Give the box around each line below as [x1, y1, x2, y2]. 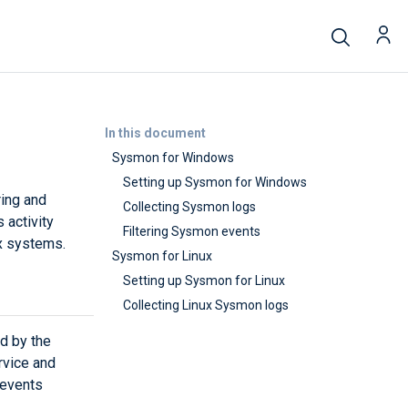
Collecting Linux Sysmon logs [123, 298, 289, 312]
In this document [104, 126, 206, 140]
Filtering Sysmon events [123, 224, 260, 239]
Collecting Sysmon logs [123, 199, 256, 214]
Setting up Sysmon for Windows [123, 175, 307, 189]
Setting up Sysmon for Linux [123, 273, 285, 288]
